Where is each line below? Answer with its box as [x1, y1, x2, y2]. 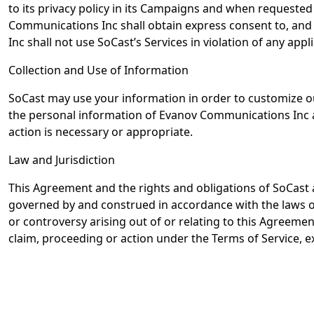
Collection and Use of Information [8, 62, 189, 78]
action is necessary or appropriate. [8, 124, 193, 139]
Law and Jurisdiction [8, 152, 115, 168]
